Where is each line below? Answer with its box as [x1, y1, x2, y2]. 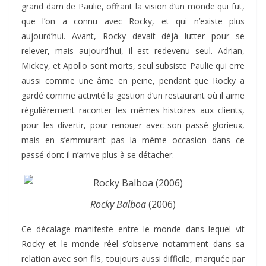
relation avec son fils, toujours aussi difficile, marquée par [21, 253, 245, 265]
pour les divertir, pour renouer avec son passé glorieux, [21, 119, 245, 131]
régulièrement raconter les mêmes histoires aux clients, [21, 104, 245, 116]
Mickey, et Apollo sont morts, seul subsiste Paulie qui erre [21, 60, 245, 72]
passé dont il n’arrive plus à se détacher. [21, 149, 174, 161]
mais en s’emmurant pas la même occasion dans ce [21, 134, 245, 146]
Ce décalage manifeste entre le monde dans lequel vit [21, 223, 245, 235]
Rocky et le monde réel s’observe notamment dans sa [21, 238, 245, 250]
